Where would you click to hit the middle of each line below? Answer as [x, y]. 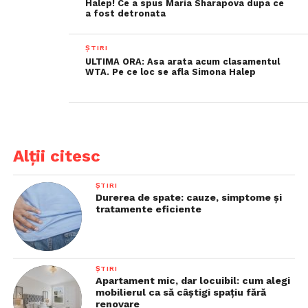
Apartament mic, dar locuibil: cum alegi [192, 280]
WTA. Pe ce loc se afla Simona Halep [171, 72]
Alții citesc [56, 156]
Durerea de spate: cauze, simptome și [188, 197]
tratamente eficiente [148, 209]
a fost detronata [126, 13]
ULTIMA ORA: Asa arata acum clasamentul [183, 62]
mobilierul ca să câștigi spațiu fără [180, 292]
